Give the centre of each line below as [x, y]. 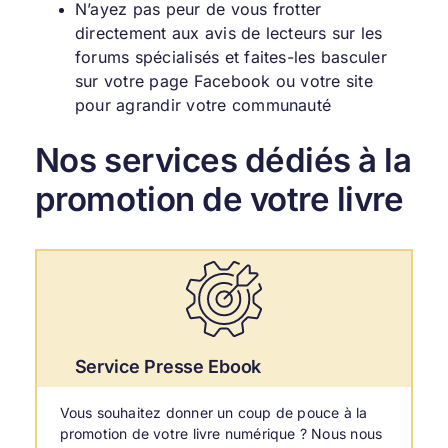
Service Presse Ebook [168, 367]
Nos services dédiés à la [223, 160]
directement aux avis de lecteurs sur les [228, 33]
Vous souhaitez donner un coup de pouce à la [213, 413]
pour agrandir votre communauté [203, 105]
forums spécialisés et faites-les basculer [230, 57]
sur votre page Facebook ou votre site [223, 81]
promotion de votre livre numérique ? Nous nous [221, 434]
